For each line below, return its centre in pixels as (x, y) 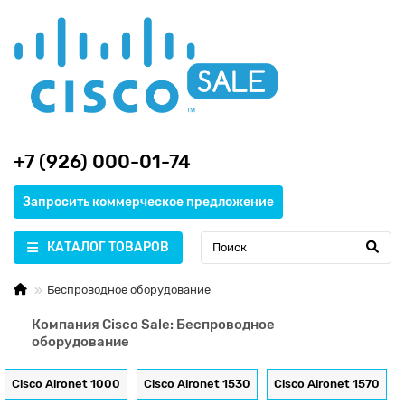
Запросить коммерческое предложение (148, 202)
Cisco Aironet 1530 (197, 383)
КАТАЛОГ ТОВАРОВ (108, 247)
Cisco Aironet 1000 (66, 383)
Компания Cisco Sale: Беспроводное (153, 324)
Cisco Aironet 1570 (327, 383)
